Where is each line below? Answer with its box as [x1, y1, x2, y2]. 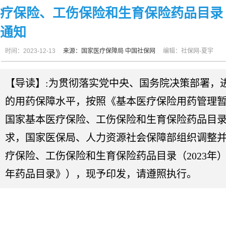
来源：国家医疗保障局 [63, 47, 125, 55]
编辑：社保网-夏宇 [163, 47, 213, 55]
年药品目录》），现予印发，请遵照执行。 [5, 168, 197, 180]
